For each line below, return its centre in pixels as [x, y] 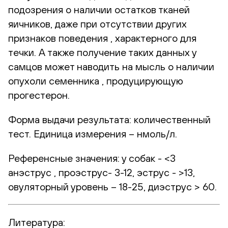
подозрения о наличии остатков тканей [99, 9]
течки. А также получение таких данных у [102, 52]
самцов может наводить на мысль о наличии [111, 66]
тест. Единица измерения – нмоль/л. [93, 133]
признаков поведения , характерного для [102, 38]
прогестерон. [39, 95]
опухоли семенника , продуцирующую [96, 80]
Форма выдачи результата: [70, 119]
